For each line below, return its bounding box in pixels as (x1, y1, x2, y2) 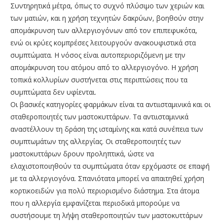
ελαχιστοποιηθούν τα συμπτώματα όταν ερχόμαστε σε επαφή (10, 161, 210, 171)
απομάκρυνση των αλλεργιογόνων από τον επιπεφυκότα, (10, 25, 197, 35)
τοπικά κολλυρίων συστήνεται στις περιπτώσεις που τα (10, 74, 187, 84)
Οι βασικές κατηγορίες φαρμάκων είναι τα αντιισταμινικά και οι (10, 99, 211, 109)
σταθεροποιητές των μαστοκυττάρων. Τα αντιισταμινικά (10, 111, 188, 121)
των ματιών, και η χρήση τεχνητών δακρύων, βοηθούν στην (10, 13, 204, 23)
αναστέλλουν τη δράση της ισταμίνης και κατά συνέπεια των (10, 124, 203, 134)
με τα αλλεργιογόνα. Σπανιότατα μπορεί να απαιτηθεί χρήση (10, 173, 204, 183)
